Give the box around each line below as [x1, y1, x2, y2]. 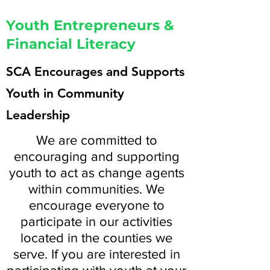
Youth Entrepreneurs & [6, 17, 174, 34]
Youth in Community [6, 86, 124, 101]
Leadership [6, 107, 70, 122]
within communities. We [28, 182, 165, 196]
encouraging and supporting [13, 149, 180, 163]
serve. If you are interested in [13, 247, 180, 261]
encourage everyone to [28, 198, 165, 212]
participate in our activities [20, 215, 172, 228]
